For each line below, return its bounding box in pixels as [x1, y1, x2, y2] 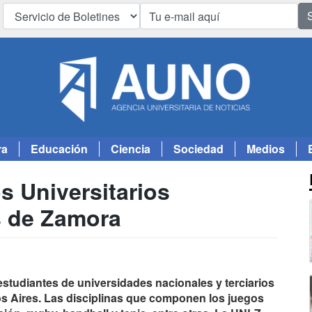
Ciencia [111, 141, 150, 157]
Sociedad [173, 141, 224, 157]
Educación [31, 141, 88, 157]
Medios [247, 141, 285, 157]
